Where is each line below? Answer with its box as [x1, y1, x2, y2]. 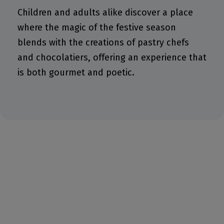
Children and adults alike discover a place [17, 6, 193, 18]
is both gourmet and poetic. [17, 66, 134, 78]
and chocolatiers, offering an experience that [17, 51, 206, 63]
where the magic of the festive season [17, 21, 176, 33]
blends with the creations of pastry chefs [17, 36, 189, 48]
